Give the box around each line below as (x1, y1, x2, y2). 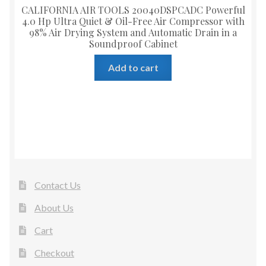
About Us (34, 202, 74, 214)
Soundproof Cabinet (88, 37, 178, 50)
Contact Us (34, 179, 81, 191)
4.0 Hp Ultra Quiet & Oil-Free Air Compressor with (21, 14, 245, 27)
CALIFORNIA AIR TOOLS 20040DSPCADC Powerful (21, 3, 245, 16)
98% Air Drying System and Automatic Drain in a (29, 26, 237, 39)
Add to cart (107, 62, 159, 74)
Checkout (34, 247, 74, 259)
